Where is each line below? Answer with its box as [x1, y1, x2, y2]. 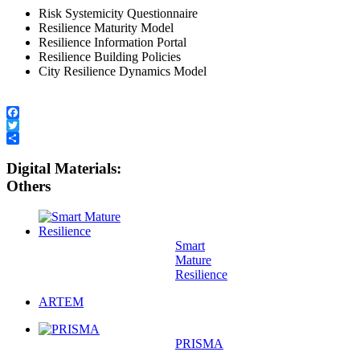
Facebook [6, 117, 56, 132]
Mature [175, 253, 211, 268]
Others [6, 177, 51, 194]
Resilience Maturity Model [39, 20, 174, 35]
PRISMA [175, 337, 223, 351]
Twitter [6, 130, 43, 145]
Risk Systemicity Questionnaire [39, 6, 198, 20]
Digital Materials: [6, 159, 121, 177]
